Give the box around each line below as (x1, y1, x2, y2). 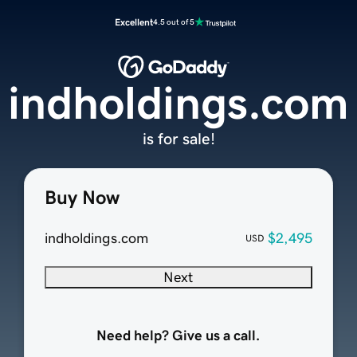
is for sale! (142, 131, 215, 147)
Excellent (115, 18, 153, 27)
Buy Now (44, 188, 120, 208)
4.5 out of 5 (153, 18, 194, 26)
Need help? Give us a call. (96, 328, 261, 343)
